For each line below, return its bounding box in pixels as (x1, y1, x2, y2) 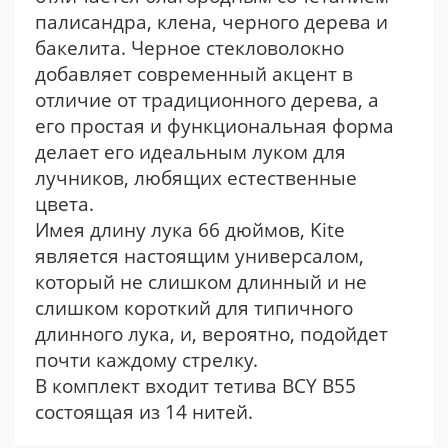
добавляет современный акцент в (35, 61, 353, 87)
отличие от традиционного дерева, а (35, 87, 379, 113)
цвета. (35, 191, 94, 217)
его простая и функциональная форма (35, 113, 394, 139)
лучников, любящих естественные (35, 165, 357, 191)
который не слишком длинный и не (35, 269, 367, 295)
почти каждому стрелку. (35, 347, 258, 373)
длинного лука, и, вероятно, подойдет (35, 321, 388, 347)
